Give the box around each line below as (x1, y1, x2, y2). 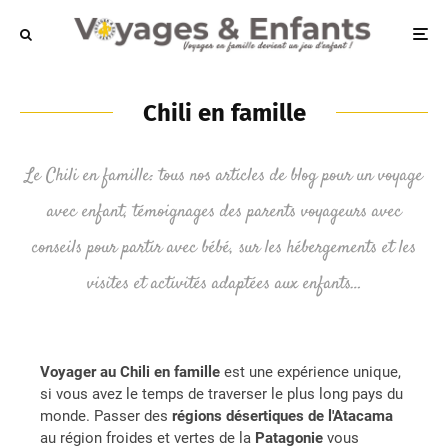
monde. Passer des (40, 406, 172, 425)
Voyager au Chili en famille (40, 362, 220, 381)
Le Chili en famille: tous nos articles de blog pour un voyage (25, 162, 423, 189)
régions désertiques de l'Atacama (172, 406, 393, 425)
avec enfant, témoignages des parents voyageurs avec (46, 198, 402, 225)
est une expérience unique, (220, 362, 401, 381)
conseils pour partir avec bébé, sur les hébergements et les (32, 234, 416, 261)
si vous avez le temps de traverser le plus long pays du (40, 384, 403, 403)
